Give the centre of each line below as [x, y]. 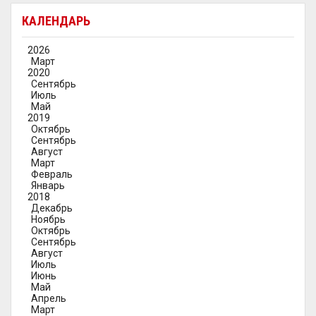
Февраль [52, 174]
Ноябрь [48, 219]
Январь [48, 186]
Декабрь [52, 208]
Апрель [49, 298]
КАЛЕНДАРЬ [56, 21]
